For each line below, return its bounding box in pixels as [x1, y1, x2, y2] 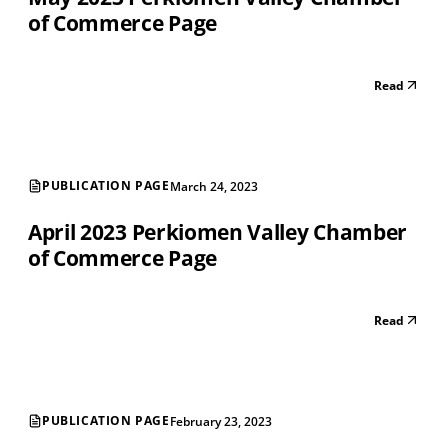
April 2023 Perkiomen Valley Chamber [28, 217, 407, 246]
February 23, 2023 [169, 412, 272, 430]
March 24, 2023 [169, 177, 258, 195]
